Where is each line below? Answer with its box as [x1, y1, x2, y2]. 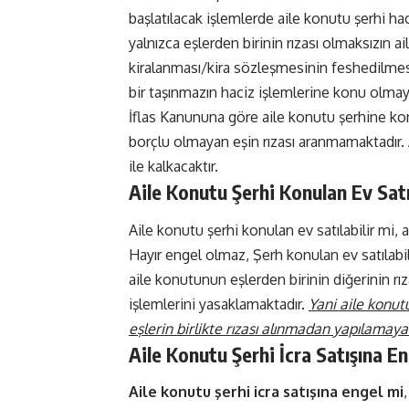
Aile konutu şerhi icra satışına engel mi [129, 383, 404, 402]
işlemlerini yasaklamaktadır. [129, 294, 309, 313]
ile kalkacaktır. [129, 157, 222, 176]
